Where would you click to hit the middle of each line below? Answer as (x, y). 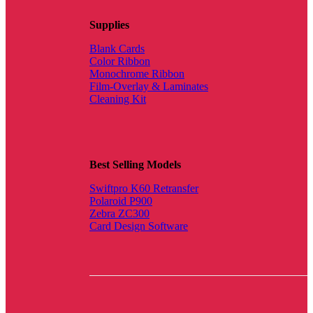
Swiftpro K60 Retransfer (144, 189)
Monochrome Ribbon (137, 74)
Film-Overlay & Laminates (149, 87)
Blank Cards (117, 49)
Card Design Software (139, 226)
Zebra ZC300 (119, 214)
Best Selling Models (135, 165)
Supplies (109, 25)
